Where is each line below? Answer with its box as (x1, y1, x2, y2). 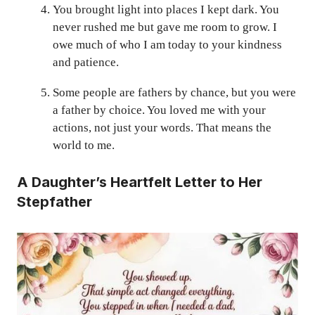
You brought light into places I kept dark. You (53, 3, 279, 17)
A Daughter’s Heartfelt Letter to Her (17, 173, 262, 191)
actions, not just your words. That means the (53, 121, 271, 135)
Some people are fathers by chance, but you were (53, 86, 296, 100)
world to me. (53, 139, 115, 153)
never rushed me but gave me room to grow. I (53, 20, 277, 34)
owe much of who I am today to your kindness (53, 38, 282, 52)
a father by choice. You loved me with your (53, 103, 266, 117)
